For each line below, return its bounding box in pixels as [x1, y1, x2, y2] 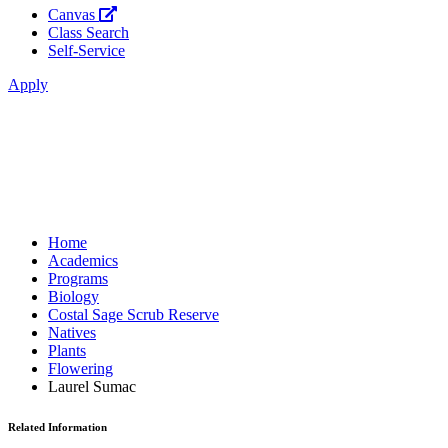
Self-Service [48, 42, 125, 59]
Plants [48, 342, 86, 359]
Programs [48, 270, 108, 287]
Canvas [48, 6, 99, 23]
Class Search [48, 24, 129, 41]
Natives [48, 324, 96, 341]
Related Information [8, 420, 107, 433]
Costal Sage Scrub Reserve [48, 306, 219, 323]
